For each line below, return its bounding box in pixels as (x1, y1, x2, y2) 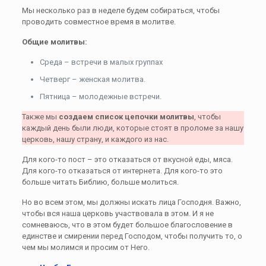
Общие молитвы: (21, 37, 87, 46)
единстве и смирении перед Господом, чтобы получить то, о (21, 231, 242, 240)
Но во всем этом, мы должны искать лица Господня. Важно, (21, 197, 241, 207)
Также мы (21, 112, 59, 121)
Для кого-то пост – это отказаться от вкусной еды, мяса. (21, 154, 233, 164)
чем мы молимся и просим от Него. (21, 242, 150, 252)
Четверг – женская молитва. (39, 74, 145, 84)
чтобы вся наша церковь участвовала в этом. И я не (21, 208, 214, 218)
